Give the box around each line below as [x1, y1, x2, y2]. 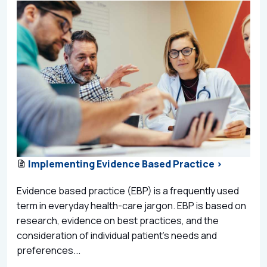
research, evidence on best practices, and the [17, 213, 219, 227]
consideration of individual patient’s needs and [17, 228, 217, 242]
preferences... [17, 243, 80, 257]
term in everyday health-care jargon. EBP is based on [17, 198, 246, 212]
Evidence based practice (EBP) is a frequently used [17, 184, 239, 197]
